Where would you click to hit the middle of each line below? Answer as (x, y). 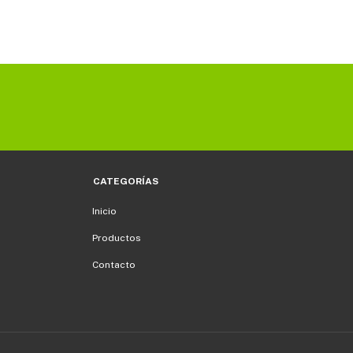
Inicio (104, 211)
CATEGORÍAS (126, 181)
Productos (117, 238)
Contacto (114, 264)
